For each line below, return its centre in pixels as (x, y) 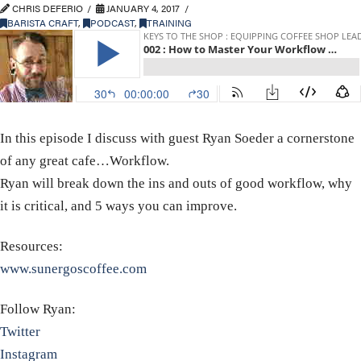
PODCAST (112, 22)
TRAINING (169, 22)
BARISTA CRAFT (43, 22)
